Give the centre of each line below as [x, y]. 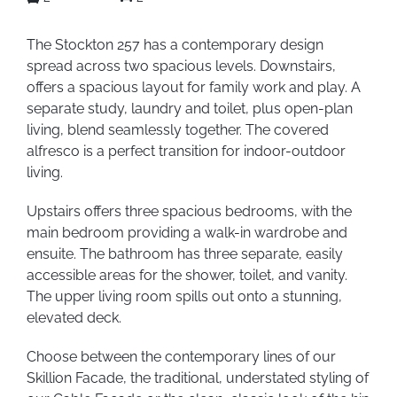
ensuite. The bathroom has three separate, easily [184, 253]
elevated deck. [74, 317]
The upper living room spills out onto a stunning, [184, 296]
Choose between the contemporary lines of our [181, 356]
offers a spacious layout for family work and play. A [193, 87]
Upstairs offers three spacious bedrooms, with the [189, 211]
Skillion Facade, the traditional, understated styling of [197, 378]
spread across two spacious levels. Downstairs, [181, 66]
